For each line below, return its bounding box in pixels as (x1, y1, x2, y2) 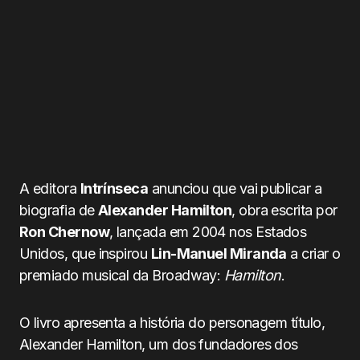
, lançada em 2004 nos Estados (109, 223, 307, 240)
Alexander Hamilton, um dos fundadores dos (19, 336, 298, 353)
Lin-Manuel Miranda (150, 245, 287, 262)
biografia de (19, 202, 98, 219)
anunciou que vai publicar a (148, 180, 322, 197)
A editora (19, 180, 80, 197)
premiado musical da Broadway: (19, 267, 224, 284)
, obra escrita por (231, 202, 337, 219)
